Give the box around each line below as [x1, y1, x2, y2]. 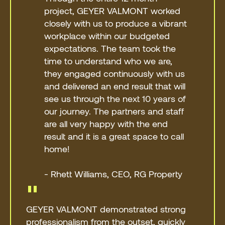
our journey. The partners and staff [44, 105, 184, 117]
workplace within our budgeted [44, 30, 170, 41]
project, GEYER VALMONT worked [44, 5, 181, 16]
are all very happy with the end [44, 118, 168, 129]
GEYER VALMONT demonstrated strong [26, 203, 186, 214]
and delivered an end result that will [44, 80, 186, 91]
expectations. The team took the [44, 42, 176, 54]
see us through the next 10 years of [44, 92, 186, 104]
